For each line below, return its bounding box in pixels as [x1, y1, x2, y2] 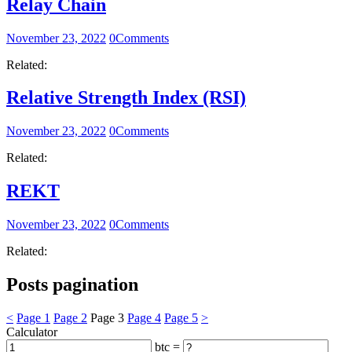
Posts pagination [6, 274, 138, 295]
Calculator [6, 324, 57, 339]
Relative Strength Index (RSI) [6, 87, 246, 108]
